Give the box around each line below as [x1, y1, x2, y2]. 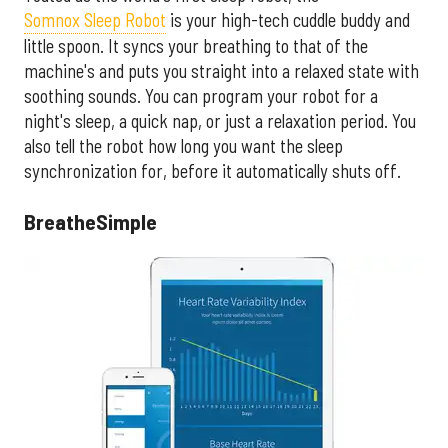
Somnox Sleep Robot [24, 9, 166, 32]
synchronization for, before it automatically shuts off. [24, 160, 401, 183]
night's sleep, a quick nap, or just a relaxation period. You [24, 110, 416, 133]
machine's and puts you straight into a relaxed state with [24, 60, 419, 83]
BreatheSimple [24, 207, 157, 234]
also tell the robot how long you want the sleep [24, 135, 343, 158]
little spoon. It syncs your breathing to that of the [24, 35, 368, 58]
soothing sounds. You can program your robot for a [24, 85, 378, 108]
